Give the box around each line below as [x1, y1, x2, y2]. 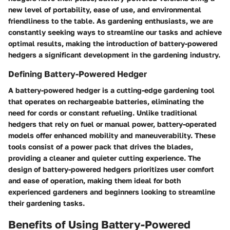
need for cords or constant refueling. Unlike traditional [8, 108, 197, 117]
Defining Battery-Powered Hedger [8, 68, 147, 79]
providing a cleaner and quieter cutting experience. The [8, 153, 201, 162]
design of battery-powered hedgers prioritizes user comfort [8, 164, 214, 174]
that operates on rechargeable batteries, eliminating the [8, 97, 204, 106]
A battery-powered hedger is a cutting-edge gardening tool [8, 85, 215, 94]
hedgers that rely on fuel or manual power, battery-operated [8, 119, 217, 128]
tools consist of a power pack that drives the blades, [8, 142, 193, 151]
